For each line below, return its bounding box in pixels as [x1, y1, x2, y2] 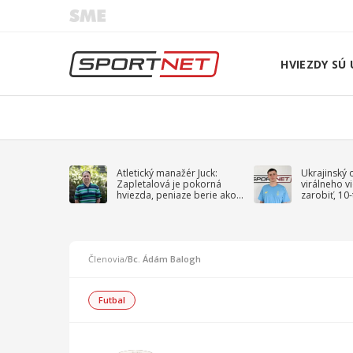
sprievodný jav [117, 199, 182, 213]
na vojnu [300, 199, 339, 213]
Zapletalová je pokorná [117, 177, 221, 191]
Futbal [98, 294, 125, 306]
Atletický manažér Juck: [117, 166, 217, 180]
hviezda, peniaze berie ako [117, 188, 236, 202]
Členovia [88, 253, 124, 265]
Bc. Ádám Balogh [128, 253, 201, 265]
